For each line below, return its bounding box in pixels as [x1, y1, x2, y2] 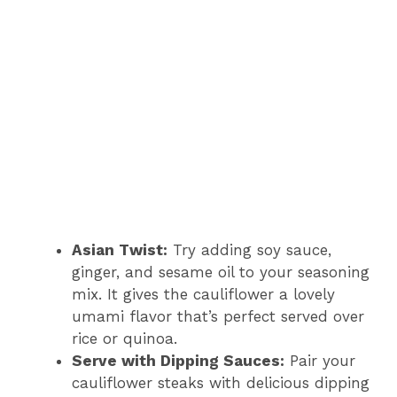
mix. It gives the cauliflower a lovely [72, 285, 335, 304]
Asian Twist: [72, 241, 167, 260]
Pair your [284, 352, 355, 370]
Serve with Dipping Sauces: [72, 352, 284, 370]
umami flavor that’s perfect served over [72, 307, 364, 326]
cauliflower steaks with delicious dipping [72, 374, 370, 393]
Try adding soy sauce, [167, 241, 331, 260]
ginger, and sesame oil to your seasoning [72, 263, 370, 282]
